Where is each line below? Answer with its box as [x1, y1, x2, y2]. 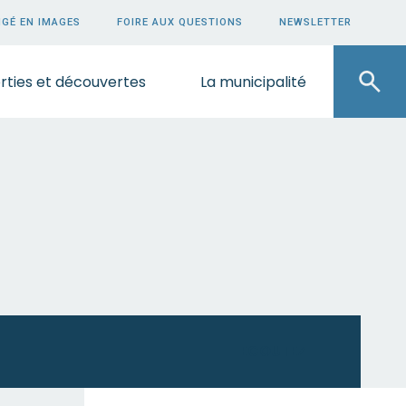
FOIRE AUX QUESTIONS [117, 16, 243, 28]
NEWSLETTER [279, 16, 352, 28]
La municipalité [200, 71, 306, 92]
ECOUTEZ [240, 341, 306, 362]
